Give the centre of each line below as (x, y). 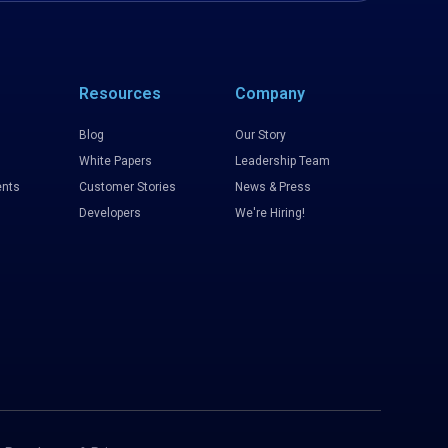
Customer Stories (128, 187)
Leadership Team (282, 161)
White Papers (116, 161)
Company (269, 93)
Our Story (260, 135)
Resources (120, 93)
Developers (110, 213)
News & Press (272, 187)
